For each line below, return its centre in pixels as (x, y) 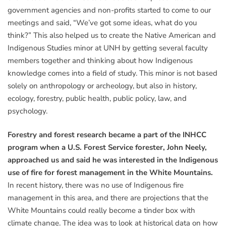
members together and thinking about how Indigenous (100, 60)
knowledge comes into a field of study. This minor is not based (112, 73)
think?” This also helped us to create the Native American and (112, 35)
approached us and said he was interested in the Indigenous (113, 160)
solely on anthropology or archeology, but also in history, (102, 86)
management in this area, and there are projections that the (108, 198)
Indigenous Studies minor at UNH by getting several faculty (108, 48)
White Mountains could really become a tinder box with (101, 211)
